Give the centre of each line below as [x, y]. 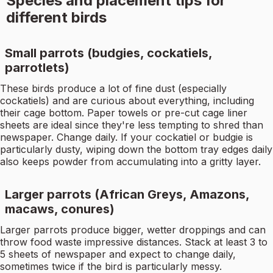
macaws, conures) [60, 209]
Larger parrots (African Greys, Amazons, [127, 195]
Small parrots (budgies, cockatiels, [108, 53]
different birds [56, 18]
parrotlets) [37, 68]
